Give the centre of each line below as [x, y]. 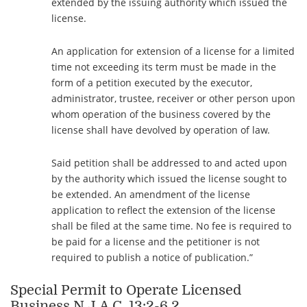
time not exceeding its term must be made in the [164, 66]
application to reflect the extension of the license [163, 210]
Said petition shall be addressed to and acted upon [169, 162]
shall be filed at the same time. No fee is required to [171, 225]
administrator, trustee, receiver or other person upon [173, 98]
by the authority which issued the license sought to [169, 178]
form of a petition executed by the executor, [152, 82]
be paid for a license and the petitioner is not [156, 241]
